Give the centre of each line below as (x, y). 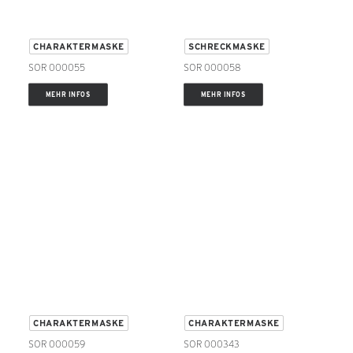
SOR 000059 (57, 344)
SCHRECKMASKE (227, 47)
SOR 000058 (212, 68)
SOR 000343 (212, 344)
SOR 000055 (57, 68)
